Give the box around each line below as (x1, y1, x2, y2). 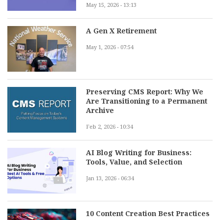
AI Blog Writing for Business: (86, 147, 192, 157)
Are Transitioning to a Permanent (86, 96, 207, 106)
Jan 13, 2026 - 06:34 (86, 174, 134, 182)
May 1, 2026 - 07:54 (86, 43, 134, 51)
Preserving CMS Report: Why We (86, 86, 203, 96)
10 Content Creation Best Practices (86, 209, 210, 219)
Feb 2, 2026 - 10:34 (86, 122, 133, 130)
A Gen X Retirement (86, 26, 157, 35)
